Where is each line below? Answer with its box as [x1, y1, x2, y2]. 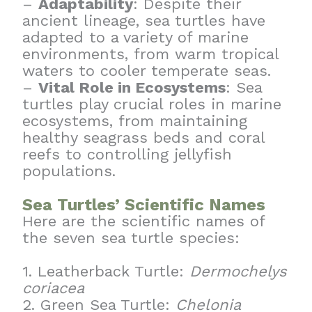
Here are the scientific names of [22, 212, 265, 231]
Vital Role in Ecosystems [38, 79, 226, 97]
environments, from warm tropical [22, 45, 279, 63]
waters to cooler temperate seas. [22, 62, 272, 80]
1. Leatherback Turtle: [22, 263, 190, 281]
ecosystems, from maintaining [22, 112, 248, 130]
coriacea [22, 279, 85, 297]
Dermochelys [189, 263, 288, 281]
